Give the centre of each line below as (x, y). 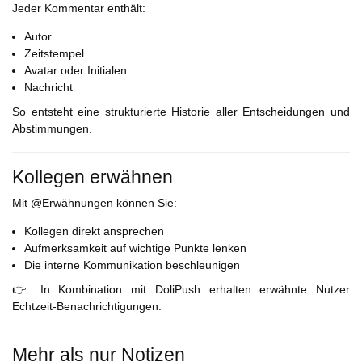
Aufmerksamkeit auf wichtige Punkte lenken (135, 248)
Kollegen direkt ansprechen (94, 232)
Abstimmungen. (52, 129)
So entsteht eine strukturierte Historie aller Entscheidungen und (181, 112)
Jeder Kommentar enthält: (79, 8)
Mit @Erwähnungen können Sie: (95, 203)
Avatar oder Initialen (76, 71)
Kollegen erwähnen (93, 177)
